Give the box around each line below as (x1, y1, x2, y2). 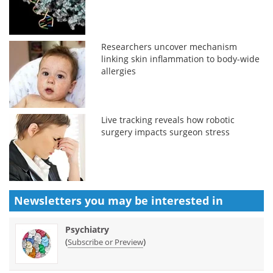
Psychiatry (65, 223, 109, 235)
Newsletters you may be (14, 193, 151, 208)
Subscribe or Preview (68, 236, 143, 247)
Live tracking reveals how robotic (101, 113, 235, 126)
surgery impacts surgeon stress (101, 126, 230, 138)
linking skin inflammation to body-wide (101, 52, 260, 65)
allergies (101, 65, 136, 77)
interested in (151, 193, 223, 208)
